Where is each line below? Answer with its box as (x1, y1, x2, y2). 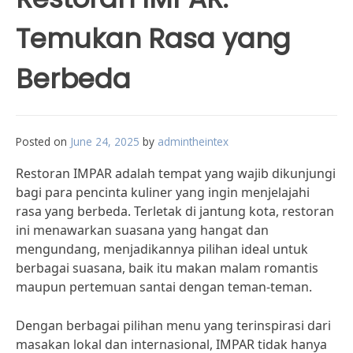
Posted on (16, 134, 70, 149)
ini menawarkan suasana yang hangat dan (16, 221, 269, 239)
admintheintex (158, 134, 229, 149)
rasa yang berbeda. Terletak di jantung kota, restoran (16, 203, 334, 220)
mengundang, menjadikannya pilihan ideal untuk (16, 240, 308, 258)
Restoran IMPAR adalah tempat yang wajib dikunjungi (16, 165, 336, 182)
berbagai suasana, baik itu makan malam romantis (16, 259, 318, 277)
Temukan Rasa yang (16, 20, 291, 58)
